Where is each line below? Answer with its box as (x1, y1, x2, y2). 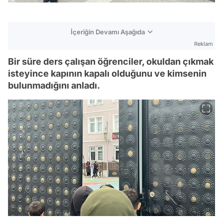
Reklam (194, 40, 213, 47)
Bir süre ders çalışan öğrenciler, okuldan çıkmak (8, 56, 214, 67)
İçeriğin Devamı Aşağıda (71, 27, 145, 36)
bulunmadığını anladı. (8, 80, 100, 91)
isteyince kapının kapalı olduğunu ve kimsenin (8, 68, 207, 79)
